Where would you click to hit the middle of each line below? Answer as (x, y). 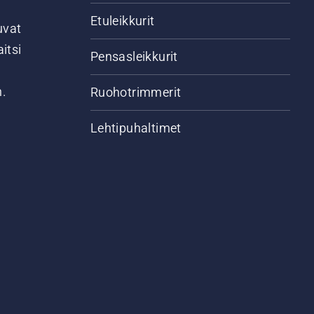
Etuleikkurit (122, 21)
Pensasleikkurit (134, 56)
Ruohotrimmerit (136, 92)
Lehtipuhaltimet (136, 128)
